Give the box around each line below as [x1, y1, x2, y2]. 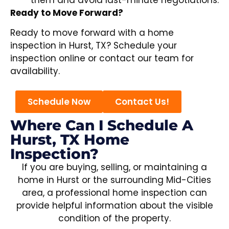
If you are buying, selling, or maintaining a [22, 161, 207, 173]
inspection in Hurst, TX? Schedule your [10, 39, 177, 52]
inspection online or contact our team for [10, 52, 194, 65]
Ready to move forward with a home [10, 27, 174, 39]
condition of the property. [58, 212, 171, 224]
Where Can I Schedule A [10, 116, 193, 134]
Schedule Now [28, 95, 90, 108]
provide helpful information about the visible [16, 199, 213, 212]
